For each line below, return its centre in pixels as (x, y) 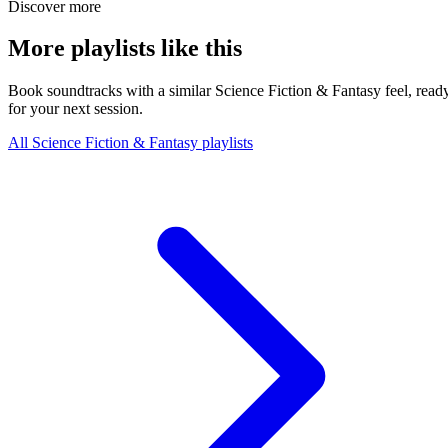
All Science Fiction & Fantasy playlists (130, 143)
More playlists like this (125, 48)
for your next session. (75, 109)
